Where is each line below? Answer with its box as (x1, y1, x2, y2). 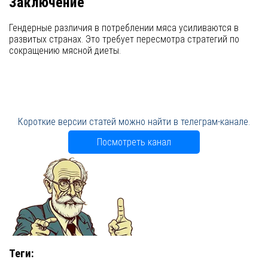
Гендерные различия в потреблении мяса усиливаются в (9, 22, 239, 34)
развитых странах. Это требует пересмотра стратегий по (9, 33, 239, 45)
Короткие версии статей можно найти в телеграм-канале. (18, 116, 250, 128)
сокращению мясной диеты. (9, 45, 121, 57)
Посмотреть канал (97, 136, 171, 148)
